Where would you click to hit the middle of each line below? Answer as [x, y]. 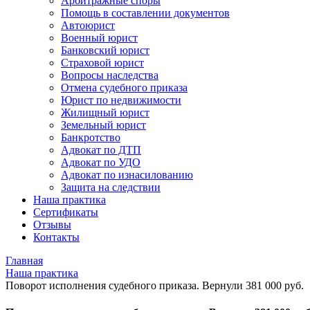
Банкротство [91, 137]
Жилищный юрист [105, 112]
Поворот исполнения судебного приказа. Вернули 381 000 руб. [155, 285]
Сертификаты [66, 212]
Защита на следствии [111, 187]
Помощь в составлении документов [145, 13]
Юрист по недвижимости [121, 100]
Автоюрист [88, 25]
